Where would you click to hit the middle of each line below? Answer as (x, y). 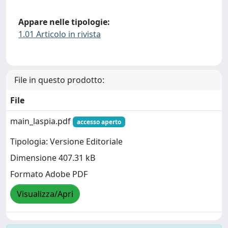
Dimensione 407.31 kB (53, 158)
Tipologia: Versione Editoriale (66, 141)
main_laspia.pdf (41, 121)
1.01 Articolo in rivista (60, 34)
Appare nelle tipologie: (64, 22)
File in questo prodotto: (59, 80)
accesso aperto (99, 122)
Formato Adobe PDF (49, 174)
